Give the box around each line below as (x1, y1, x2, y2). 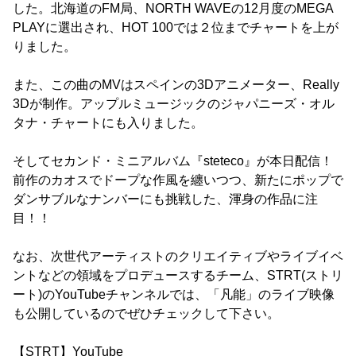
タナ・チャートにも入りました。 (13, 116, 203, 130)
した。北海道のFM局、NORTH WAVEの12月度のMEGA (13, 2, 333, 16)
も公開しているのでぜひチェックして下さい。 (13, 307, 280, 321)
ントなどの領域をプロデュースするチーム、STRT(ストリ (13, 269, 343, 283)
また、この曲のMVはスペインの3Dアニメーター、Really (13, 78, 339, 92)
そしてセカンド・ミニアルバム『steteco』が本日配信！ (13, 154, 333, 168)
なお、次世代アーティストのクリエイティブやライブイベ (13, 250, 343, 264)
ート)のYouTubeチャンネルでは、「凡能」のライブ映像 (13, 288, 335, 302)
